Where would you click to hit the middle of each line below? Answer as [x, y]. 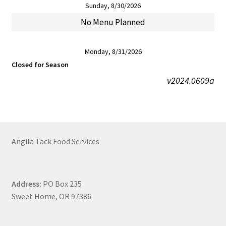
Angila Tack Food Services [55, 141]
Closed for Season [40, 65]
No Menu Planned [113, 22]
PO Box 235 [61, 184]
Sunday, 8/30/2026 [113, 6]
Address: [26, 184]
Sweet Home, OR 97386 [51, 196]
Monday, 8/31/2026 [113, 52]
